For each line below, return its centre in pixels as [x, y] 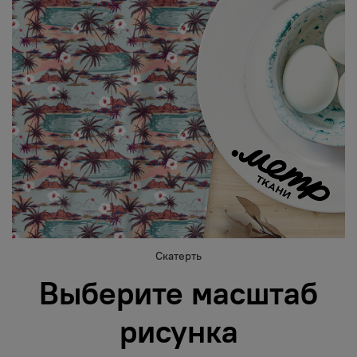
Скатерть [178, 256]
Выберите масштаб [178, 293]
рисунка [178, 331]
